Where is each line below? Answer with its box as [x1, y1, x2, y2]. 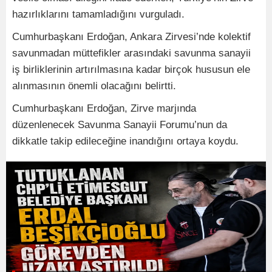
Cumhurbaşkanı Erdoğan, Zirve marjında [12, 102, 196, 114]
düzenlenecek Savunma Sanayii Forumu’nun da [12, 118, 227, 131]
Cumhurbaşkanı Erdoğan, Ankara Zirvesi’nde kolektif [12, 30, 251, 42]
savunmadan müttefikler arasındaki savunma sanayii [12, 47, 251, 59]
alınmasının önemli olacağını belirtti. [12, 80, 176, 92]
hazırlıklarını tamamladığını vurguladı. [12, 8, 185, 20]
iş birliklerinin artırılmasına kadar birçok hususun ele [12, 63, 250, 75]
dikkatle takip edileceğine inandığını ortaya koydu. [12, 135, 239, 147]
